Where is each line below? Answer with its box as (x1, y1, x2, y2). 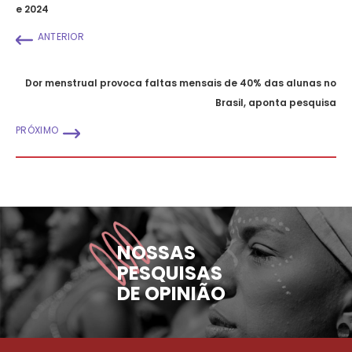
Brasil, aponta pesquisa (215, 95, 336, 109)
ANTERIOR (37, 29, 85, 43)
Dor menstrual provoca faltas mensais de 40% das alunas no (25, 75, 336, 90)
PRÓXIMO (16, 123, 59, 137)
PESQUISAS (117, 260, 222, 286)
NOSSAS (117, 240, 196, 266)
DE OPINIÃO (117, 280, 225, 306)
